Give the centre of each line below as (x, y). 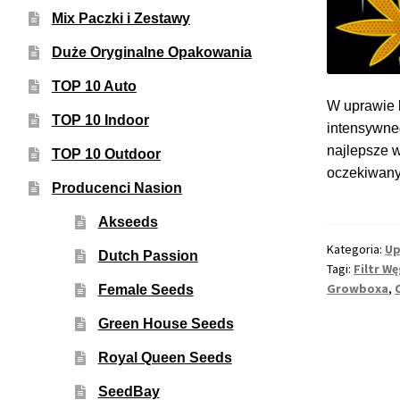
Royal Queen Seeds (165, 357)
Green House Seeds (166, 323)
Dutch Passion (148, 255)
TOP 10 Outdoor (106, 154)
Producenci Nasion (117, 187)
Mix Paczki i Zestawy (121, 18)
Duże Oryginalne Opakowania (151, 52)
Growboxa (357, 289)
